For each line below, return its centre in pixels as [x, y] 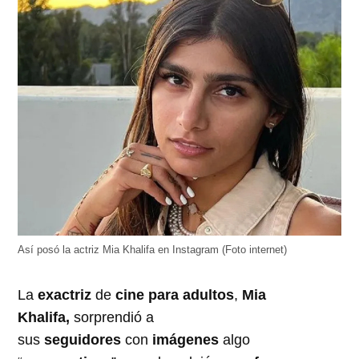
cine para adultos [175, 294]
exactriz [65, 294]
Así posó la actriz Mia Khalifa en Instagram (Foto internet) [153, 250]
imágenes [186, 339]
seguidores [81, 339]
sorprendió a [112, 317]
